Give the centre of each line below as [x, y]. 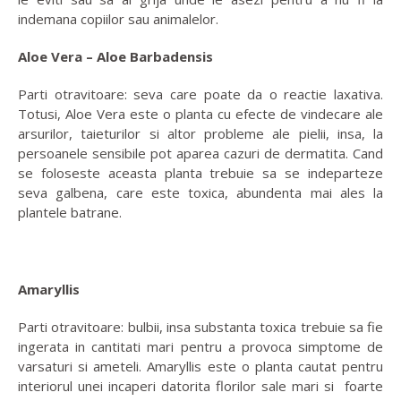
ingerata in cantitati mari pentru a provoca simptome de [200, 347]
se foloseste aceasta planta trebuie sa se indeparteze [200, 173]
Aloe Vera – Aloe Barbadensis [115, 57]
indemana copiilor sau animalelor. [118, 19]
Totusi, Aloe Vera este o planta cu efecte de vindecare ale [200, 114]
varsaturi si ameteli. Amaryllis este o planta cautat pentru [200, 367]
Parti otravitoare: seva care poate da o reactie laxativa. [200, 94]
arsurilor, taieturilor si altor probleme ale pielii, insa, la [200, 134]
